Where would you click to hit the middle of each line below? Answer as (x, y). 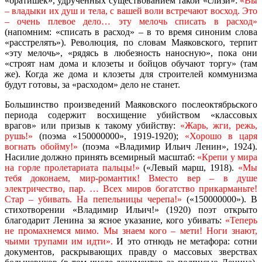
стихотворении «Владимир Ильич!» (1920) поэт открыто (131, 209)
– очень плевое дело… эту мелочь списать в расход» (131, 21)
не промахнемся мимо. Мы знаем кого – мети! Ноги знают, (131, 230)
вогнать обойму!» (44, 146)
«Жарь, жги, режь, (219, 125)
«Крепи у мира (227, 157)
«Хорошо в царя (221, 136)
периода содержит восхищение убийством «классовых (131, 115)
